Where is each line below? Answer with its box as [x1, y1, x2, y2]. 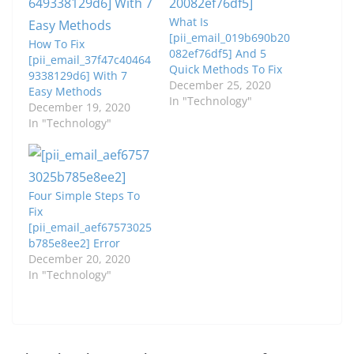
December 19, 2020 [28, 100, 130, 115]
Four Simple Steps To [28, 188, 140, 204]
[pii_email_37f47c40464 [28, 52, 151, 68]
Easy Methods [28, 84, 102, 100]
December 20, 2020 [28, 251, 130, 267]
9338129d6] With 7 [28, 68, 127, 84]
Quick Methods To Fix [169, 62, 282, 77]
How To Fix [28, 36, 85, 52]
